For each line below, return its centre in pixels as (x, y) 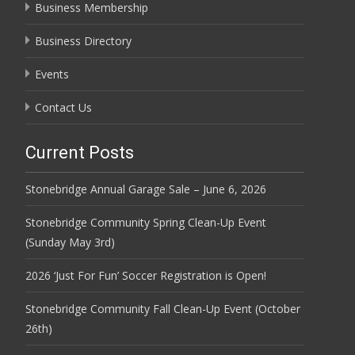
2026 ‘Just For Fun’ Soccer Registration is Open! (146, 275)
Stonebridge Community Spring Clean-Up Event (146, 222)
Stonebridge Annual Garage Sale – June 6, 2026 (146, 189)
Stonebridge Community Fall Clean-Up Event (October (163, 308)
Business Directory (83, 40)
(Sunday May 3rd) (70, 242)
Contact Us (63, 107)
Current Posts (80, 152)
